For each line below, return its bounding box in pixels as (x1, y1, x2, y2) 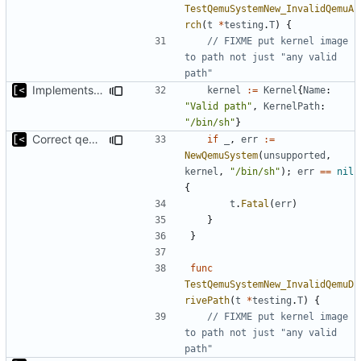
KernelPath (263, 100, 320, 112)
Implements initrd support (93, 82, 103, 97)
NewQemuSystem (185, 149, 258, 161)
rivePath (185, 294, 230, 306)
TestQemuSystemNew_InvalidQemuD (185, 278, 354, 290)
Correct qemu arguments (89, 131, 98, 146)
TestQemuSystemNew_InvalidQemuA (185, 2, 354, 15)
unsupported (263, 149, 326, 161)
